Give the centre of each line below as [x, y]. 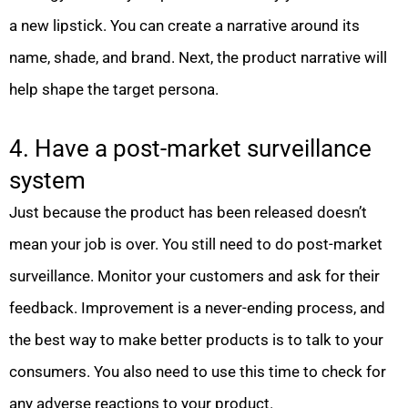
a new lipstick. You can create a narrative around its [184, 26]
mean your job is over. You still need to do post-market [196, 245]
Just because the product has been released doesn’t [188, 213]
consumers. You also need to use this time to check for [198, 372]
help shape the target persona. [114, 90]
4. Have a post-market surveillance [190, 149]
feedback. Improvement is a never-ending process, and [197, 308]
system [47, 181]
